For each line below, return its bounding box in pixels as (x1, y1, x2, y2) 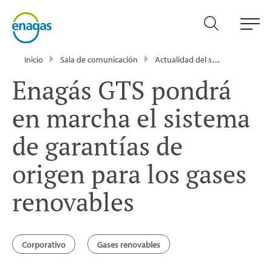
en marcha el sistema (12, 100, 250, 135)
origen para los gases (12, 156, 246, 191)
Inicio (24, 53, 43, 65)
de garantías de (12, 128, 183, 163)
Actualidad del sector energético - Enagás (155, 53, 212, 65)
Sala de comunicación (60, 53, 138, 65)
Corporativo (22, 239, 66, 250)
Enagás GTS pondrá (12, 72, 231, 107)
